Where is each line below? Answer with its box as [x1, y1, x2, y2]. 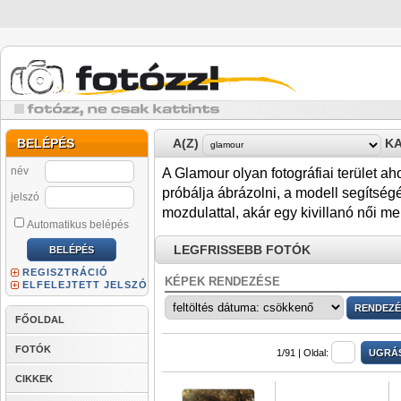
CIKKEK [15, 373, 53, 384]
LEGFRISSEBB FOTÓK [174, 243, 311, 257]
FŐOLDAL [15, 314, 64, 325]
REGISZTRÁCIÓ [22, 267, 108, 277]
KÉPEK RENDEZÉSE [165, 275, 280, 288]
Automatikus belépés [27, 218, 129, 231]
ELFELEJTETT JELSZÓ [22, 279, 148, 290]
